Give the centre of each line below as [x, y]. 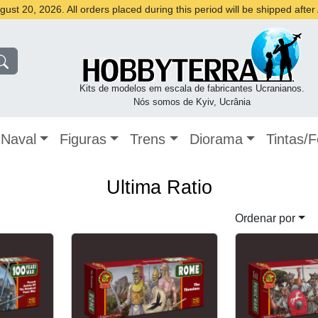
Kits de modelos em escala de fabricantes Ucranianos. [192, 88]
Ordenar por [265, 219]
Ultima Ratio [159, 188]
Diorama [216, 139]
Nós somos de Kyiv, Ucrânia [192, 102]
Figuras [83, 139]
